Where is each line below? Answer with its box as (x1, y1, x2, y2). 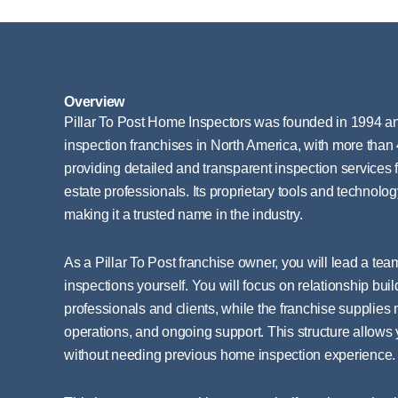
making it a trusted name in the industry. (64, 207, 303, 222)
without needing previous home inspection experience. (64, 347, 395, 362)
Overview (64, 94, 124, 109)
